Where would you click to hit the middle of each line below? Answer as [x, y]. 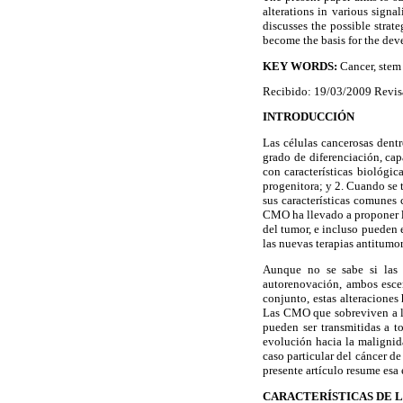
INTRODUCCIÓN [309, 117]
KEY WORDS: [301, 67]
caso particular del [308, 356]
